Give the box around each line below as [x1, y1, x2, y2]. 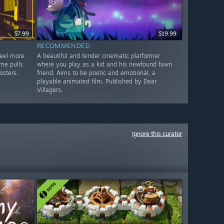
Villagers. [36, 86, 62, 94]
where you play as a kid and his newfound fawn [36, 60, 172, 68]
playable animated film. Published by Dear [36, 77, 156, 85]
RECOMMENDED [36, 41, 90, 50]
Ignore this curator [132, 130, 182, 137]
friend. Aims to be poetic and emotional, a [36, 69, 155, 77]
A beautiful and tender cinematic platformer [36, 52, 160, 60]
